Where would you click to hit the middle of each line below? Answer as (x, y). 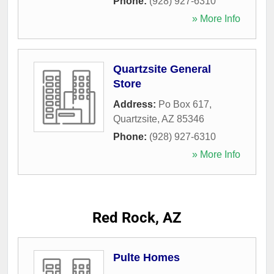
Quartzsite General (162, 69)
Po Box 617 (184, 104)
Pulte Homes (146, 257)
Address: (136, 104)
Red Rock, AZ (137, 217)
